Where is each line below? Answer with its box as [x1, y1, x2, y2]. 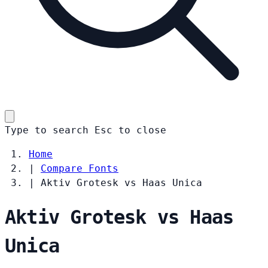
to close [118, 124, 166, 136]
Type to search [5, 124, 89, 136]
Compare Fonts [41, 162, 118, 174]
